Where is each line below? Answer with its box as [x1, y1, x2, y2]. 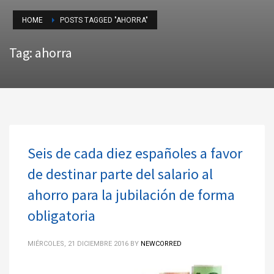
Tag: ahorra [9, 44, 72, 61]
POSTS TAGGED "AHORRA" [60, 16, 148, 24]
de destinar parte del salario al [28, 165, 213, 183]
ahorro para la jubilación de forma [28, 185, 235, 204]
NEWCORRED [141, 240, 182, 248]
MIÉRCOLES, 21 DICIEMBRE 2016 [28, 240, 128, 248]
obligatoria [28, 206, 95, 225]
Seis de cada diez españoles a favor [28, 144, 242, 163]
